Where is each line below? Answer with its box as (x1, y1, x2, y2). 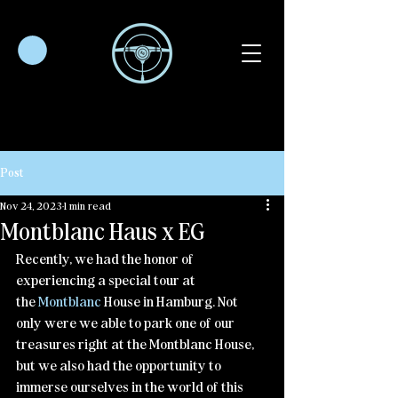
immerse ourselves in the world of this (16, 378, 246, 395)
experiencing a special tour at (16, 272, 198, 289)
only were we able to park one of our (16, 314, 237, 331)
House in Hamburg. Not (101, 293, 241, 310)
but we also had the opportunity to (16, 357, 224, 374)
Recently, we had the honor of (16, 251, 196, 267)
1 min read (64, 200, 111, 212)
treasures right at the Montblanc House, (16, 336, 257, 353)
